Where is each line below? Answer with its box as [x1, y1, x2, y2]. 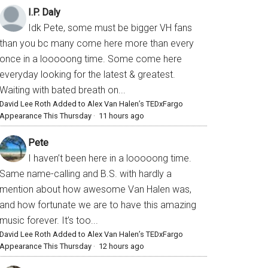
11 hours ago [99, 111, 144, 121]
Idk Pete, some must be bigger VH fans [28, 22, 192, 34]
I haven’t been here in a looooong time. [28, 153, 191, 165]
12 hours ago [99, 242, 144, 251]
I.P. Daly [28, 7, 60, 19]
